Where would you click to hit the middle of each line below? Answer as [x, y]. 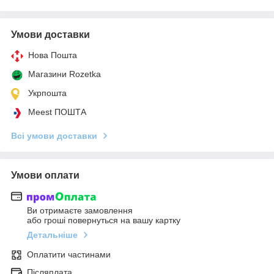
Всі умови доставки [54, 135]
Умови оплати [45, 175]
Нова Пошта [53, 55]
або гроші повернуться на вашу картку [104, 220]
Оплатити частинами [69, 255]
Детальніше [52, 235]
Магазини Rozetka [65, 74]
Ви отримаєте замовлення [80, 211]
